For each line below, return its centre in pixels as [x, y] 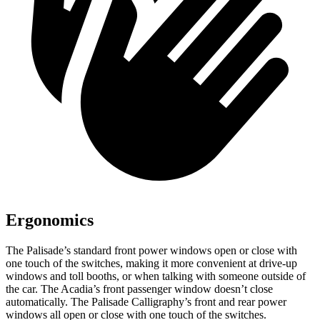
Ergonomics [50, 220]
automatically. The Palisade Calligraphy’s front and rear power [146, 302]
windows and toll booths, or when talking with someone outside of [156, 276]
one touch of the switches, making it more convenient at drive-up [151, 264]
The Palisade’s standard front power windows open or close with [151, 251]
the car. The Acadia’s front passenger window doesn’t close [139, 289]
